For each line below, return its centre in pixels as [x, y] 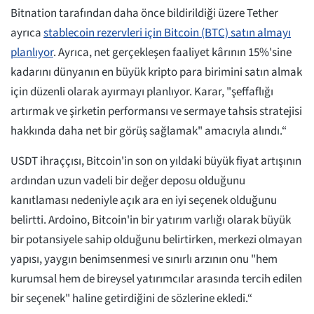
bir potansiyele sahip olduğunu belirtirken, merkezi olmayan [156, 240]
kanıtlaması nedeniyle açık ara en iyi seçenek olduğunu [144, 201]
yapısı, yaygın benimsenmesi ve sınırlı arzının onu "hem [144, 260]
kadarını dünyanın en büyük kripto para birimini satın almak [156, 73]
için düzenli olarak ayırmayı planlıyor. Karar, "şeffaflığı [142, 92]
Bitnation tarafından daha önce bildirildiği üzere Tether [144, 14]
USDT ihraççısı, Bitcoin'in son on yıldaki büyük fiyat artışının [156, 162]
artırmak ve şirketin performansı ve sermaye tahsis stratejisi [156, 112]
